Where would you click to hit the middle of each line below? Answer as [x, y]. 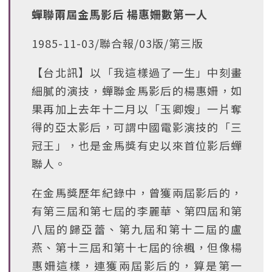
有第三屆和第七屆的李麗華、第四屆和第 [137, 211]
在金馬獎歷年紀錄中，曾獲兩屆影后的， [137, 192]
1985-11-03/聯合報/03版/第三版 [117, 43]
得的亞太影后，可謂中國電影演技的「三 [137, 127]
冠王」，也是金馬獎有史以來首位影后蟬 [137, 145]
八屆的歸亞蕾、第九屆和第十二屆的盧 [137, 229]
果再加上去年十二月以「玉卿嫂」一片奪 [137, 109]
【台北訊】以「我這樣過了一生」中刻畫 [137, 72]
